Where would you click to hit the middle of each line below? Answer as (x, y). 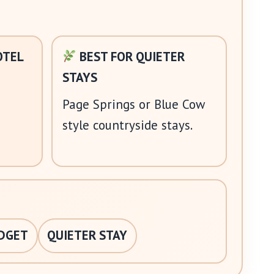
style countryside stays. (127, 125)
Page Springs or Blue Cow (133, 104)
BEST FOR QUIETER (131, 56)
